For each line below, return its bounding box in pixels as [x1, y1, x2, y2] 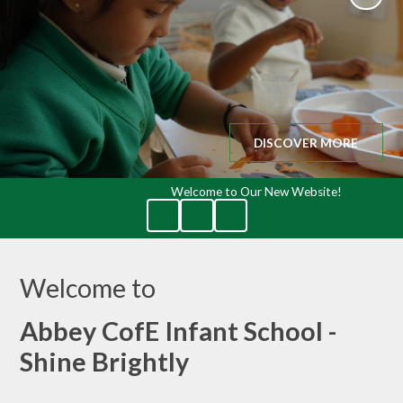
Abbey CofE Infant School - [20, 316, 337, 347]
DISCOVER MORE [254, 135, 359, 150]
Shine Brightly [20, 346, 190, 378]
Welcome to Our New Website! [171, 184, 342, 200]
